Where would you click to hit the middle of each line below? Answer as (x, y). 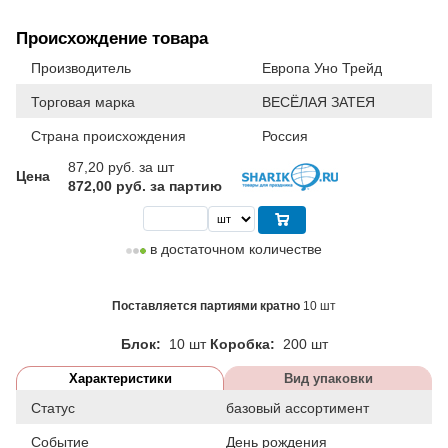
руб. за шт (141, 166)
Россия (285, 135)
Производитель (81, 67)
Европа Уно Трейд (322, 67)
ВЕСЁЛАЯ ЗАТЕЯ (318, 101)
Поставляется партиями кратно (207, 305)
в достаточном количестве (234, 248)
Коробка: (244, 343)
